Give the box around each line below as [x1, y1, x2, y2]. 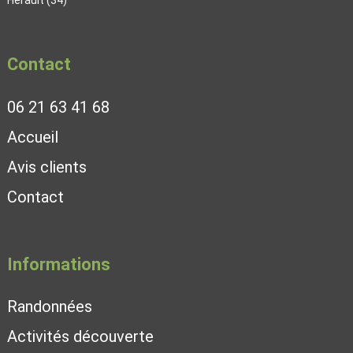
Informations [6, 254, 110, 274]
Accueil [6, 127, 58, 147]
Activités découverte [6, 326, 154, 346]
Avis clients [6, 157, 87, 176]
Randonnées [6, 296, 92, 316]
